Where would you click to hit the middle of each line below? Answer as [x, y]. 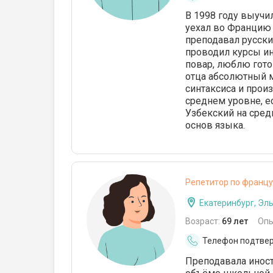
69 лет [235, 221]
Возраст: [204, 221]
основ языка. [215, 125]
